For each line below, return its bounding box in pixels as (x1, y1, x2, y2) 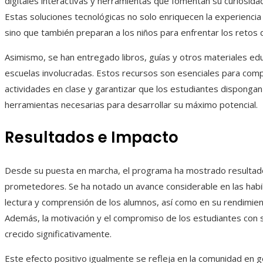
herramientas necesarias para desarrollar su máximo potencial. (5, 99, 258, 111)
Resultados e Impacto (5, 127, 178, 149)
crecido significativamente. (5, 228, 112, 240)
